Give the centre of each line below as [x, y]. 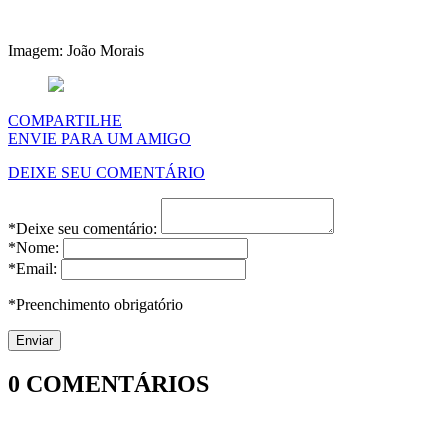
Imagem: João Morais [76, 50]
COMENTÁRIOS [114, 383]
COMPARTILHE [65, 120]
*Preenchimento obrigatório [95, 304]
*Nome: [35, 247]
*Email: [34, 268]
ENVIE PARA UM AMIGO [99, 138]
